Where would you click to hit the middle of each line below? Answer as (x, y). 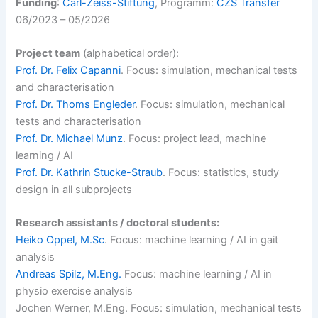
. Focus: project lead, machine (195, 138)
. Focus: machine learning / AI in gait (192, 240)
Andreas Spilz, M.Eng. (69, 274)
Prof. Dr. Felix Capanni (68, 70)
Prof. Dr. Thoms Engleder (76, 104)
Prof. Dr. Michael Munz (70, 138)
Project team (48, 53)
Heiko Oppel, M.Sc (60, 240)
